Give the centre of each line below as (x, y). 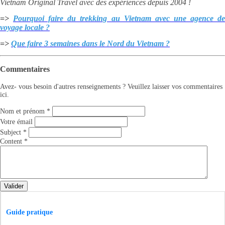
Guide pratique (29, 212)
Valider (14, 186)
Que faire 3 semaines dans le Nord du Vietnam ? (90, 43)
